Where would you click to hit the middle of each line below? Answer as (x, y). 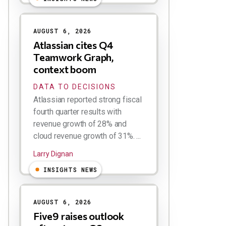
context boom (65, 69)
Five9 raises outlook (79, 216)
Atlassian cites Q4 (73, 45)
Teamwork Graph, (74, 57)
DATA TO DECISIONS (75, 87)
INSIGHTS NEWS (70, 169)
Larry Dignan (53, 154)
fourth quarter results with (77, 111)
